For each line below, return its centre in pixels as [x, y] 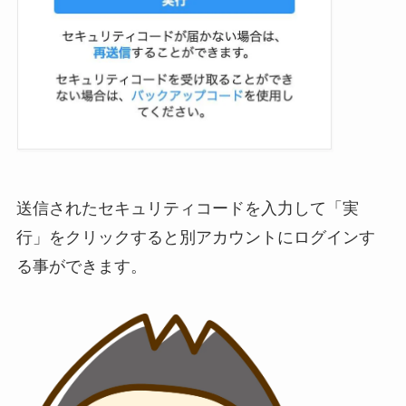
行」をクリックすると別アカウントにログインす [195, 237]
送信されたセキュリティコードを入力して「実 [187, 208]
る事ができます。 [81, 266]
